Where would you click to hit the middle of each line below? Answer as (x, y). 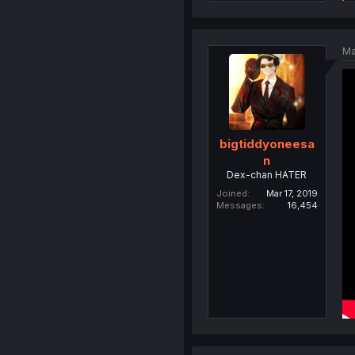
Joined (231, 194)
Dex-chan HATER (267, 175)
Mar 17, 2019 (292, 194)
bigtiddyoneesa (267, 144)
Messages (239, 206)
